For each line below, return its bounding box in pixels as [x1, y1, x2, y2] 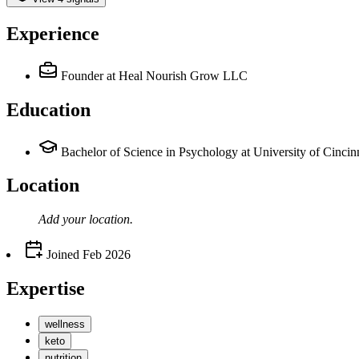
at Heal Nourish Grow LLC [107, 68, 248, 83]
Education [6, 99, 91, 120]
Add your [38, 212, 89, 227]
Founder [61, 68, 103, 83]
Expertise [6, 278, 85, 300]
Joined [43, 248, 79, 262]
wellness [45, 318, 85, 331]
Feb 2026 [83, 248, 131, 262]
